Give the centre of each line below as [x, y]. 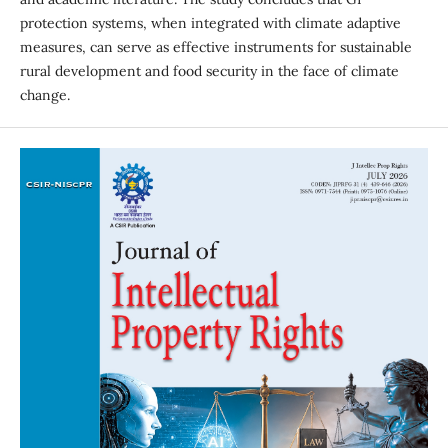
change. [44, 94]
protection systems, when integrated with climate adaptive [210, 22]
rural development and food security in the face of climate [209, 70]
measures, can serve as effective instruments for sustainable [215, 46]
